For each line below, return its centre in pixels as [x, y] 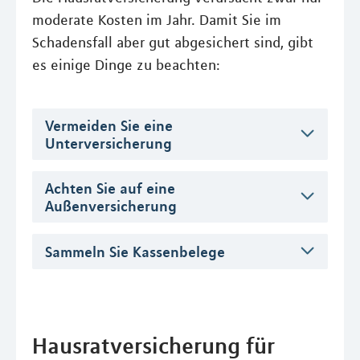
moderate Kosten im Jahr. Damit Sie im [157, 20]
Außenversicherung [111, 206]
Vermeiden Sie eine [109, 125]
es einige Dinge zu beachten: [126, 65]
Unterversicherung [108, 143]
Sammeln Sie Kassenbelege [135, 252]
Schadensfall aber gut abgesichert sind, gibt [173, 43]
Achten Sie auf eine [110, 188]
